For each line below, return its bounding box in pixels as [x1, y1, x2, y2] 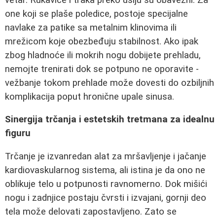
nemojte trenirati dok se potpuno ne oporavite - [5, 63, 199, 74]
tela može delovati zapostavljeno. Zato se [5, 206, 177, 217]
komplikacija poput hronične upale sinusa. [5, 91, 174, 102]
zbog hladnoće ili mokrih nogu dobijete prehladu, [5, 49, 201, 61]
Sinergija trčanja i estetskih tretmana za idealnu [5, 114, 215, 125]
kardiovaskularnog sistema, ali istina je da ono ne [5, 164, 205, 176]
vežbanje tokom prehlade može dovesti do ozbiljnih [5, 77, 214, 88]
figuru [5, 128, 31, 139]
